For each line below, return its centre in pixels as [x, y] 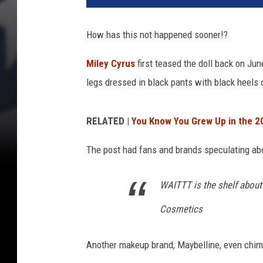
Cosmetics [181, 209]
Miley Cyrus [112, 64]
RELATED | [109, 121]
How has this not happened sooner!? [157, 35]
